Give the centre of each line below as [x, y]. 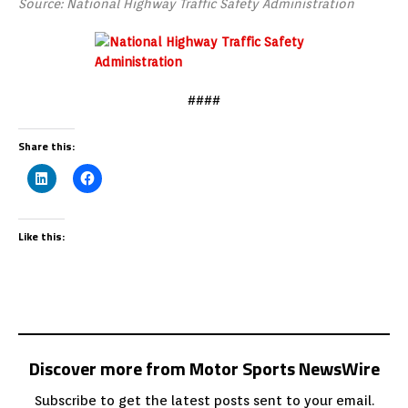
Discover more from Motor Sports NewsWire [204, 369]
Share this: [46, 147]
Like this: [41, 237]
